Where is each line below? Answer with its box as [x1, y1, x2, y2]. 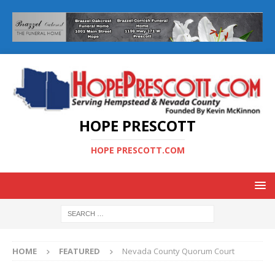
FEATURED [59, 246, 100, 257]
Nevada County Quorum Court [122, 246, 234, 257]
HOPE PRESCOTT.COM [90, 144, 185, 157]
